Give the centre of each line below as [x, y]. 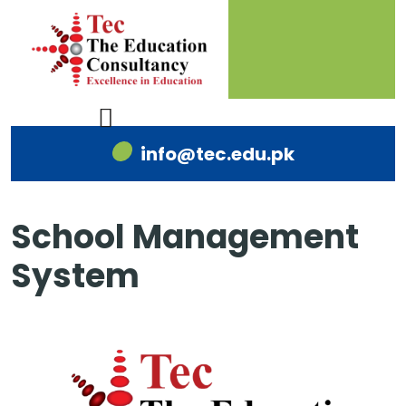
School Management [185, 237]
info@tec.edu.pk [217, 155]
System [75, 276]
